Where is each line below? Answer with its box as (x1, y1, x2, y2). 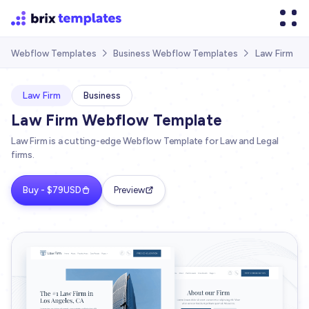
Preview (114, 185, 145, 196)
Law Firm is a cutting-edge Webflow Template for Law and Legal (11, 135, 279, 147)
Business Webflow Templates (113, 48, 238, 59)
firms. (11, 149, 34, 161)
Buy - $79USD (23, 185, 81, 196)
